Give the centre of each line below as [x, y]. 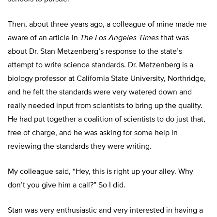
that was [174, 39]
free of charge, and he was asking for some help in [93, 133]
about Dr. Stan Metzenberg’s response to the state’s [95, 52]
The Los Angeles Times [119, 39]
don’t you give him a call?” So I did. [67, 186]
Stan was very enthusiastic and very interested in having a [105, 211]
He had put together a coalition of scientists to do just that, [107, 120]
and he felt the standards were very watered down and [100, 93]
